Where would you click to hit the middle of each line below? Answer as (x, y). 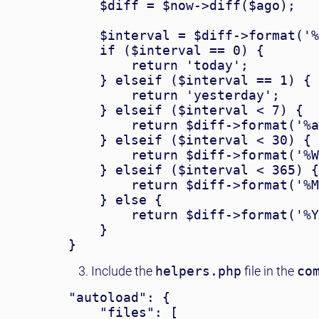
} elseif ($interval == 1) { (190, 80)
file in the (269, 271)
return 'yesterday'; (174, 95)
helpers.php (198, 271)
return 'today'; (158, 65)
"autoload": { (119, 297)
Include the (123, 271)
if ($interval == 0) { (166, 50)
